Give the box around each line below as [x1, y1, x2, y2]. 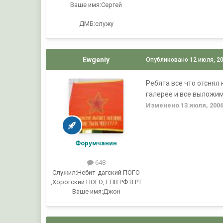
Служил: [52, 168, 78, 176]
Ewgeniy [83, 56, 110, 64]
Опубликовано [146, 56, 190, 64]
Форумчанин [75, 139, 117, 147]
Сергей [101, 1, 122, 9]
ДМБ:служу [79, 20, 113, 28]
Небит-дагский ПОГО [77, 168, 140, 176]
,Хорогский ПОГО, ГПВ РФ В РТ [50, 178, 142, 186]
